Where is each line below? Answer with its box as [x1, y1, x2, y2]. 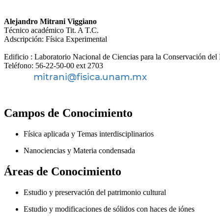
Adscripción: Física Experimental [4, 34, 107, 43]
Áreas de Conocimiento [4, 165, 121, 178]
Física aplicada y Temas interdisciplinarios [24, 129, 154, 138]
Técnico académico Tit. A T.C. [4, 26, 99, 34]
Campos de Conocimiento [4, 106, 133, 119]
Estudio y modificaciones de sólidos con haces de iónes [24, 204, 194, 213]
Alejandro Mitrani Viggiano [4, 17, 97, 26]
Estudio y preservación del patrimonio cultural [24, 188, 166, 196]
